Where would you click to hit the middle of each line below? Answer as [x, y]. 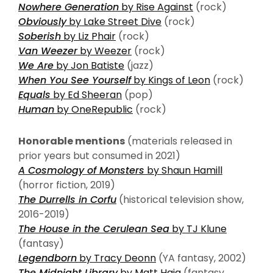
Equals [34, 94]
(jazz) [139, 65]
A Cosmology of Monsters [81, 170]
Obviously [42, 21]
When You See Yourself [75, 80]
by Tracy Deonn [116, 258]
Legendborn [48, 258]
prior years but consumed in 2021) [99, 155]
